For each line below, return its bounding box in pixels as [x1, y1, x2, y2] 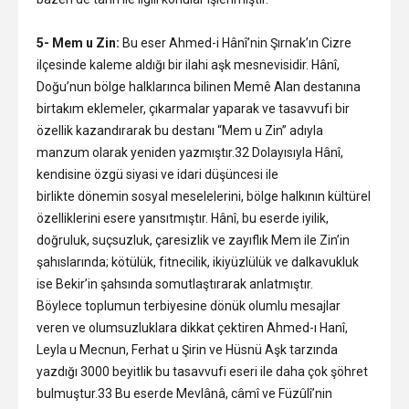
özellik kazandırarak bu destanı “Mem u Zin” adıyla [37, 122, 323, 138]
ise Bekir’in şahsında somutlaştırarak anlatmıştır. [37, 276, 313, 291]
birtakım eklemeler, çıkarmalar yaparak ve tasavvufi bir [37, 100, 350, 116]
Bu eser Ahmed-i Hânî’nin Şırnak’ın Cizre [120, 35, 351, 50]
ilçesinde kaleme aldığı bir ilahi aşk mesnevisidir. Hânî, [37, 57, 340, 72]
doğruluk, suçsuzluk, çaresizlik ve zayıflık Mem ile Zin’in [37, 232, 350, 247]
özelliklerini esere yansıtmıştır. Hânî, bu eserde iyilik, [37, 210, 329, 225]
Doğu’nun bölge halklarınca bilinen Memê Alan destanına [37, 79, 361, 94]
